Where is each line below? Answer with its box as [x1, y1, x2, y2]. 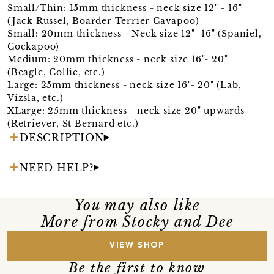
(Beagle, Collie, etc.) [7, 66, 105, 78]
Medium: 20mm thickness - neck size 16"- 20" [7, 53, 228, 65]
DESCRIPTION [20, 131, 104, 144]
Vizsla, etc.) [7, 92, 64, 103]
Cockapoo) [7, 40, 60, 52]
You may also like [73, 196, 201, 214]
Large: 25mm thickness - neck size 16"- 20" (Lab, [7, 79, 242, 91]
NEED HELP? [20, 161, 94, 174]
